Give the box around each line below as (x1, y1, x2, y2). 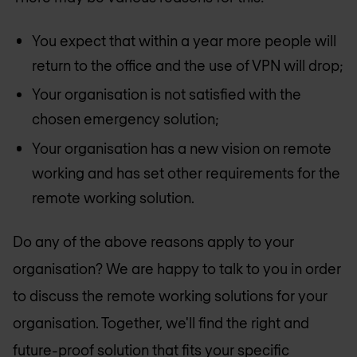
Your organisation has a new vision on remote (32, 139, 331, 157)
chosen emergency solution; (32, 110, 219, 128)
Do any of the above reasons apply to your (13, 233, 294, 251)
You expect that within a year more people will (32, 31, 336, 49)
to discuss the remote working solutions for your (13, 287, 328, 305)
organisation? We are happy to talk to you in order (13, 260, 341, 278)
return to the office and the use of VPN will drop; (32, 56, 343, 74)
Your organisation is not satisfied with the (32, 85, 301, 104)
